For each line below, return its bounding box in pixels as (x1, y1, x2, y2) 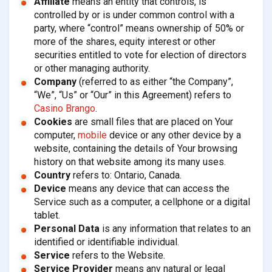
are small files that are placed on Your (72, 116, 233, 128)
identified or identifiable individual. (33, 236, 179, 248)
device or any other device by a (106, 129, 241, 141)
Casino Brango (33, 103, 95, 115)
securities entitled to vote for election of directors (33, 49, 246, 61)
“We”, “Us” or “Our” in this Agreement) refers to (33, 89, 231, 101)
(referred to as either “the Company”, (76, 76, 233, 88)
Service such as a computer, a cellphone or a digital (33, 196, 250, 208)
